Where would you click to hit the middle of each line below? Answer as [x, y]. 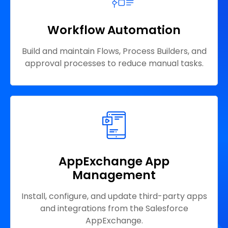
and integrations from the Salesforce [114, 209]
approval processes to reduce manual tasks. [114, 64]
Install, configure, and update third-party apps [114, 196]
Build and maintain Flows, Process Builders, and [114, 51]
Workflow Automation [114, 30]
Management [114, 175]
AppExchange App [114, 162]
